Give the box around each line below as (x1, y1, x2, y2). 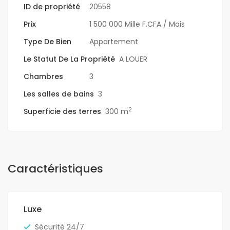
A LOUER (119, 54, 147, 65)
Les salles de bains (24, 89, 94, 100)
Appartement (89, 36, 138, 47)
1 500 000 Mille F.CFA (89, 19, 161, 30)
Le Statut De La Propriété (24, 54, 115, 65)
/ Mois (163, 19, 185, 30)
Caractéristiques (8, 161, 103, 177)
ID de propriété (24, 2, 80, 12)
